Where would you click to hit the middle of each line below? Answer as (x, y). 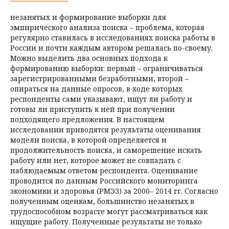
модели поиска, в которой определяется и (88, 140)
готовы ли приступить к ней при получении (93, 109)
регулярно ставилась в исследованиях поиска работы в (113, 38)
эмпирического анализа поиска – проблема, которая (107, 27)
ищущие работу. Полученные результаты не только (106, 222)
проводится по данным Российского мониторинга (104, 181)
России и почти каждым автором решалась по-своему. (111, 48)
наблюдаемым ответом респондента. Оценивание (104, 170)
